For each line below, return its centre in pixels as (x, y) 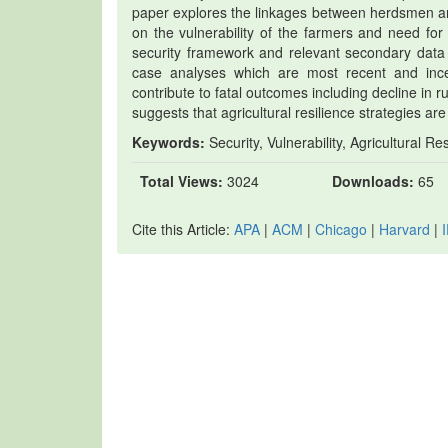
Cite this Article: (183, 229)
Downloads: (373, 181)
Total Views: (181, 181)
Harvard (404, 229)
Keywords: (168, 142)
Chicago (341, 229)
